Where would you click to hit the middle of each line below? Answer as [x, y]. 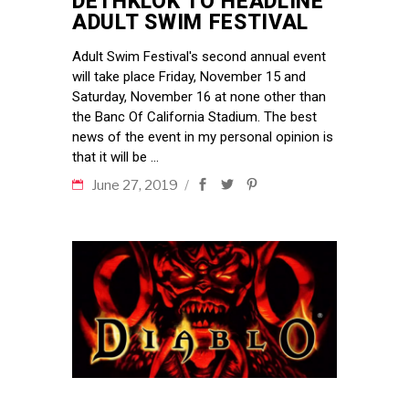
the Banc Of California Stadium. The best [194, 117]
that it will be [111, 157]
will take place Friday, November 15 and [189, 77]
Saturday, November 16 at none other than [199, 97]
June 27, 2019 [136, 185]
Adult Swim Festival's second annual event [199, 57]
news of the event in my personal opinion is [203, 137]
